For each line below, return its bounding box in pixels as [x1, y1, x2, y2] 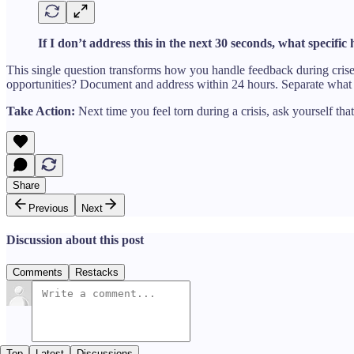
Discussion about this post [6, 233, 144, 247]
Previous [28, 201, 69, 214]
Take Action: [6, 104, 75, 118]
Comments [13, 266, 62, 279]
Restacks [75, 266, 119, 279]
